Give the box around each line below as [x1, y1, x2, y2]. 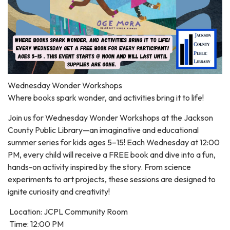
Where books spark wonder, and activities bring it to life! [8, 92, 204, 103]
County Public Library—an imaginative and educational [8, 124, 199, 135]
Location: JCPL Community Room [8, 206, 128, 217]
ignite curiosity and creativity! [8, 186, 110, 197]
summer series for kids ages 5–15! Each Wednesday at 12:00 [8, 137, 220, 147]
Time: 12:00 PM [8, 218, 64, 229]
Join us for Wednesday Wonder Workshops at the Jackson [8, 112, 213, 123]
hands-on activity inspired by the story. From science [8, 161, 191, 172]
